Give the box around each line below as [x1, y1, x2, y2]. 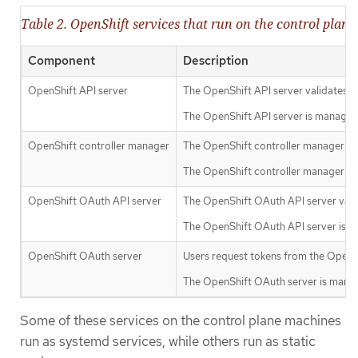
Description [183, 52, 249, 69]
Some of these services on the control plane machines [20, 311, 341, 329]
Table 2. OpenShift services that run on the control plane [21, 14, 356, 33]
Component [28, 52, 95, 69]
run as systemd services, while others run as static [20, 332, 316, 350]
